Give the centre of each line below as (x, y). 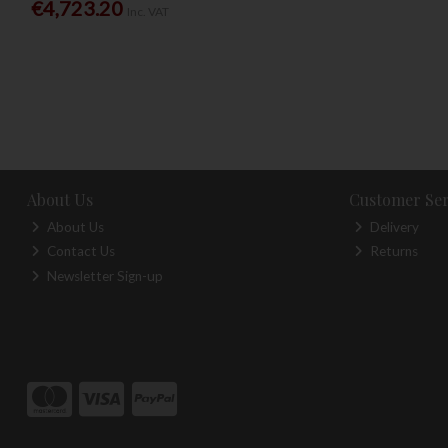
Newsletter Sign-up (104, 275)
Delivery (392, 226)
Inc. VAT (147, 12)
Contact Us (80, 251)
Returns (392, 251)
